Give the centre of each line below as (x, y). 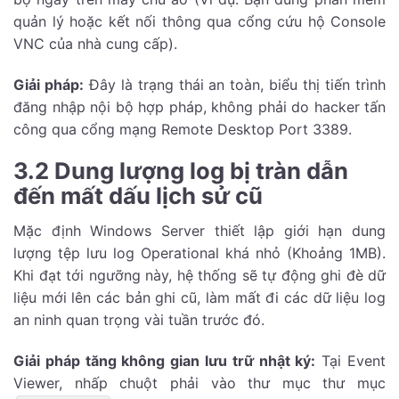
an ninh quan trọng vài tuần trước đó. (139, 320)
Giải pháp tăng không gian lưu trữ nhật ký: (165, 361)
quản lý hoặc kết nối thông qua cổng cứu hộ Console (199, 21)
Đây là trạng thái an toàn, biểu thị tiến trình (235, 84)
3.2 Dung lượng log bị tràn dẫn (181, 171)
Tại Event (351, 361)
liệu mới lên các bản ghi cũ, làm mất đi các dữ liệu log (199, 298)
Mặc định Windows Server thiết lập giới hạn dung (199, 231)
